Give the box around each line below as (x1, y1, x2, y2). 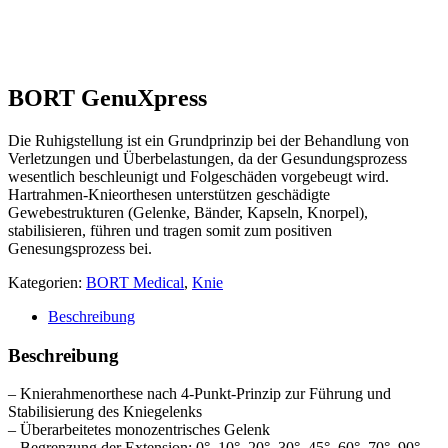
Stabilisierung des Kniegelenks (8, 403, 202, 421)
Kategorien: (8, 273, 86, 291)
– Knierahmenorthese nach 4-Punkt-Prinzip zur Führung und (8, 385, 391, 403)
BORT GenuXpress (8, 84, 207, 111)
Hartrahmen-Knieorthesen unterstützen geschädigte (8, 185, 330, 203)
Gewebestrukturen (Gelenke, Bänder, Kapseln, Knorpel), (8, 203, 368, 221)
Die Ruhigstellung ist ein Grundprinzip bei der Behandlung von (8, 131, 409, 149)
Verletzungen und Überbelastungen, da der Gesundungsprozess (8, 149, 407, 167)
